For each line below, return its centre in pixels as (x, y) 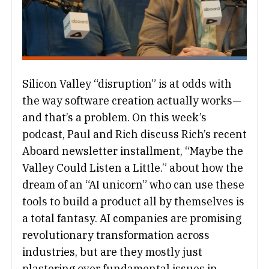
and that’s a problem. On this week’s (114, 117)
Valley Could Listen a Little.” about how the (133, 168)
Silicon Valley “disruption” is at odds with (127, 83)
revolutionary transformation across (116, 235)
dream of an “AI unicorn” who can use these (133, 184)
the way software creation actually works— (132, 100)
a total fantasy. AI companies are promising (132, 218)
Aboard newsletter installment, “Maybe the (133, 151)
